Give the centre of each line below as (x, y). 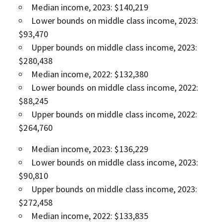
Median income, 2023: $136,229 (90, 149)
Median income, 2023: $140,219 (90, 7)
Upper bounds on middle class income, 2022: (114, 114)
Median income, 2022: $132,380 (90, 74)
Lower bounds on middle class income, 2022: (115, 87)
